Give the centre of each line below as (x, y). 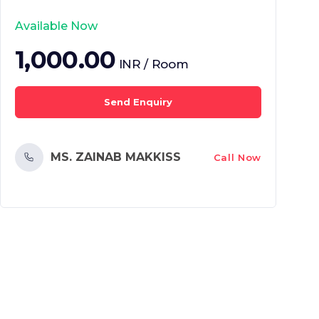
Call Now (237, 157)
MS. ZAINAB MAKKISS (116, 157)
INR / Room (153, 64)
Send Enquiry (138, 102)
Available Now (56, 26)
